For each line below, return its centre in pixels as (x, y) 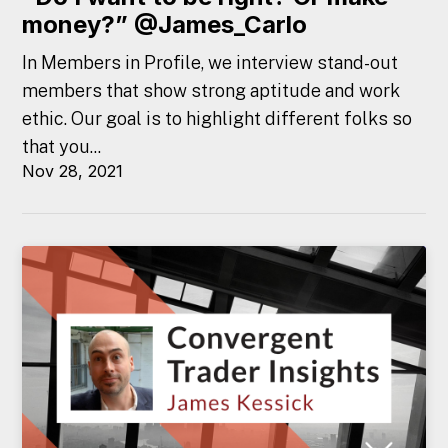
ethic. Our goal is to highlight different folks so (217, 118)
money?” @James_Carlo (165, 25)
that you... (62, 146)
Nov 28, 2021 (73, 170)
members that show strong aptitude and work (211, 90)
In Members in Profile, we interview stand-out (210, 62)
